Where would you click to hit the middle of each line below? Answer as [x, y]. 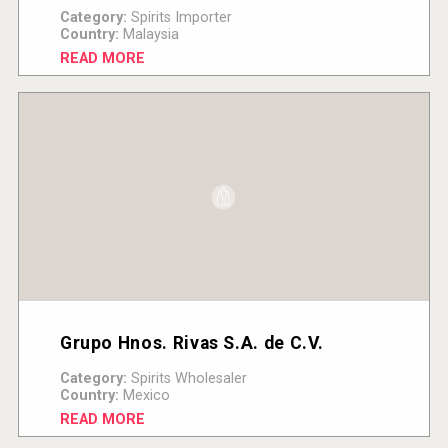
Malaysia [148, 34]
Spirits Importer [179, 17]
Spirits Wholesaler [186, 378]
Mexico [144, 395]
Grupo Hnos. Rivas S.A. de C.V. [192, 342]
